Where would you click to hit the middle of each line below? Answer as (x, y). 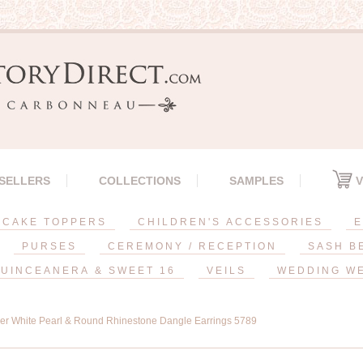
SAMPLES (256, 181)
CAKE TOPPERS (55, 222)
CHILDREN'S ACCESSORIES (231, 222)
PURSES (49, 246)
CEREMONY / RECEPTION (192, 246)
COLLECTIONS (140, 181)
